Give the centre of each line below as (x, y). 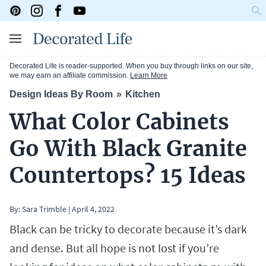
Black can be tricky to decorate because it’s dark (128, 229)
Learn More (149, 76)
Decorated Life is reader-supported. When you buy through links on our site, (131, 66)
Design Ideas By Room (61, 94)
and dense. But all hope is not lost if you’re (114, 248)
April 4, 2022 (93, 209)
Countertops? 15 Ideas (128, 176)
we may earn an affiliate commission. (70, 76)
